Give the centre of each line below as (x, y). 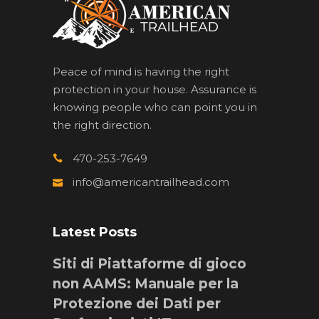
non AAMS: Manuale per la (146, 283)
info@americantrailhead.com (151, 182)
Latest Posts (95, 232)
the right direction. (102, 125)
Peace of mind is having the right (141, 71)
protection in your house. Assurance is (155, 89)
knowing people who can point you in (155, 107)
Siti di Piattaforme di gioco (150, 263)
